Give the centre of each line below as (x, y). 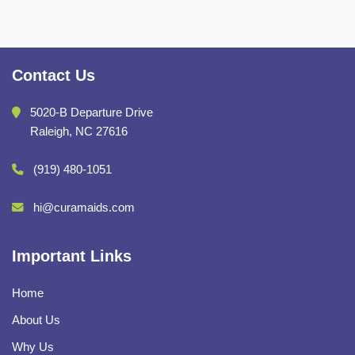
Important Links (72, 256)
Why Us (33, 347)
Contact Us (53, 75)
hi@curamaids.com (84, 207)
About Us (36, 320)
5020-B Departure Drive (90, 112)
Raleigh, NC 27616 (77, 131)
